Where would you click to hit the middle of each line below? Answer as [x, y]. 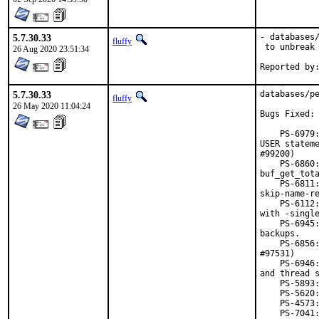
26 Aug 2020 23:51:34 [51, 49]
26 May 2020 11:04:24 [52, 106]
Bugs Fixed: [287, 114]
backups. [280, 234]
